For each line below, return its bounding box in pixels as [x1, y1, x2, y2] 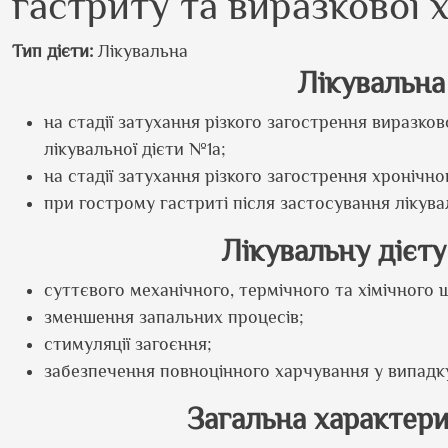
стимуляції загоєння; [44, 334, 212, 354]
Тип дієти [12, 41, 89, 61]
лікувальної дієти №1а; [44, 139, 226, 159]
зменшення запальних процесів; [44, 307, 304, 327]
